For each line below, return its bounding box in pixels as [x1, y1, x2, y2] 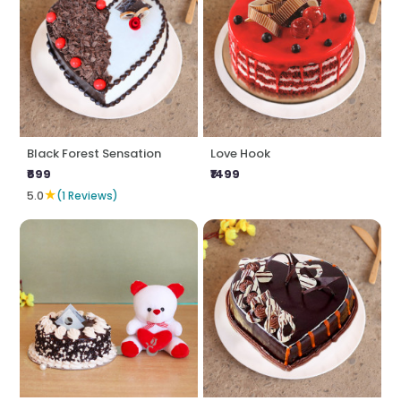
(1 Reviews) [56, 187, 119, 203]
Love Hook [210, 145, 270, 163]
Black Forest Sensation [27, 145, 162, 163]
